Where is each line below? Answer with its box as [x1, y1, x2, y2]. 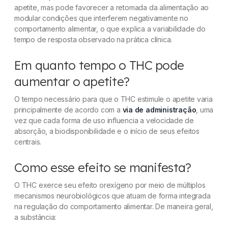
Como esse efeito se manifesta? [14, 159, 191, 175]
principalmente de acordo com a [14, 105, 123, 114]
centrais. [14, 137, 42, 146]
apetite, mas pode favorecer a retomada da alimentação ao [14, 3, 209, 12]
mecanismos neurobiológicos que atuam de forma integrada [14, 191, 211, 200]
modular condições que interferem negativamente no [14, 13, 188, 22]
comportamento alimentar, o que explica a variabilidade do [14, 24, 206, 33]
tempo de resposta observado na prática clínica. [14, 35, 173, 44]
